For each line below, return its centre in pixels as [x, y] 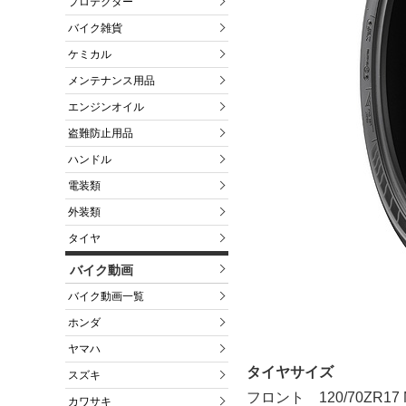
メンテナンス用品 [111, 81]
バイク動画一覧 [106, 297]
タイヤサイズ [290, 372]
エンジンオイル [106, 107]
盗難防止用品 [101, 134]
